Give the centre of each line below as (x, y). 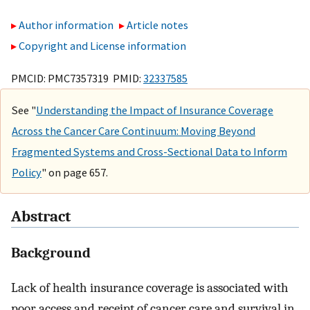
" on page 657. (75, 172)
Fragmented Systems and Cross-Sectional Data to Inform (149, 151)
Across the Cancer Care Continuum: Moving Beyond (134, 130)
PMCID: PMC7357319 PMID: (77, 78)
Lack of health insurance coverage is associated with (150, 288)
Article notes (158, 25)
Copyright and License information (102, 46)
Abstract (41, 217)
